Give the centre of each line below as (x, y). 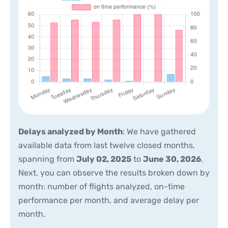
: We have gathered (159, 132)
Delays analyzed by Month (70, 132)
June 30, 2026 (172, 159)
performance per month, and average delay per (109, 200)
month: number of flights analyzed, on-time (102, 187)
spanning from (47, 159)
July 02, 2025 (104, 159)
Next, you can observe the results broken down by (114, 173)
